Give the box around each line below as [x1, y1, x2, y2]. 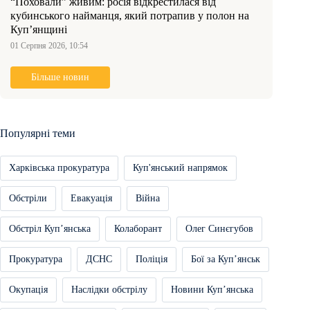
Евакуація [71, 192, 112, 203]
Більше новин [31, 72, 89, 83]
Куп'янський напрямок [133, 162, 228, 173]
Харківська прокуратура [9, 162, 109, 173]
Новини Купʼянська [171, 284, 253, 295]
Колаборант [114, 223, 162, 234]
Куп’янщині [10, 24, 67, 36]
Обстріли [9, 192, 47, 203]
